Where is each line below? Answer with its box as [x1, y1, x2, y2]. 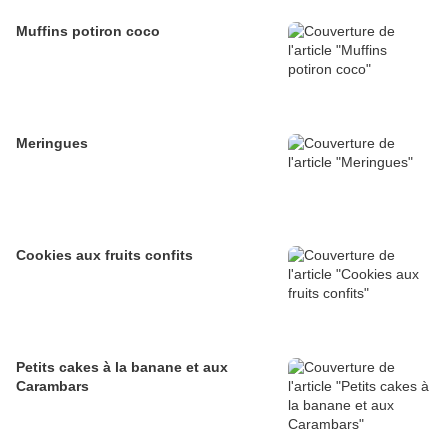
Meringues [16, 135, 88, 152]
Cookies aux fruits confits [16, 247, 193, 264]
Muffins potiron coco [16, 23, 160, 40]
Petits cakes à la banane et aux [16, 359, 228, 376]
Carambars [16, 378, 89, 395]
